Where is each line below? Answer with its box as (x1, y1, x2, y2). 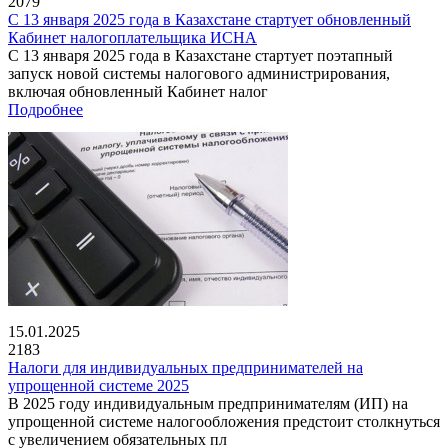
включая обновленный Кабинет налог (8, 82, 268, 100)
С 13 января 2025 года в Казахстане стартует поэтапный (8, 46, 393, 64)
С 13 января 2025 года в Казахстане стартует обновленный (8, 10, 411, 28)
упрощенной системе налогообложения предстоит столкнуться (8, 412, 440, 430)
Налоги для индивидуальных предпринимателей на (8, 358, 363, 376)
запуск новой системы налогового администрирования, (8, 64, 390, 82)
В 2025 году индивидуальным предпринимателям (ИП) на (8, 394, 408, 412)
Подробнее (8, 100, 83, 118)
